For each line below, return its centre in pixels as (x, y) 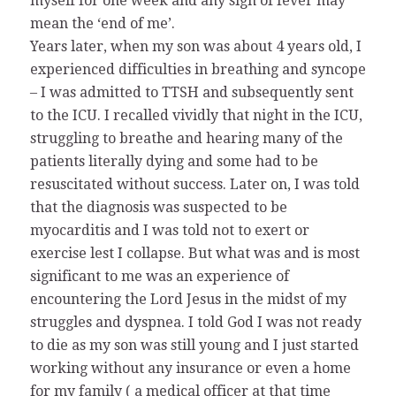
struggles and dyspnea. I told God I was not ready (195, 322)
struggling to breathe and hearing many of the (186, 138)
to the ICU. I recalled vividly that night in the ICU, (196, 115)
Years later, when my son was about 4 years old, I (195, 46)
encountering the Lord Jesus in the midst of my (188, 299)
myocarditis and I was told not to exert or (169, 230)
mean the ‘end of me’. (102, 23)
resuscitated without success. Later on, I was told (194, 184)
